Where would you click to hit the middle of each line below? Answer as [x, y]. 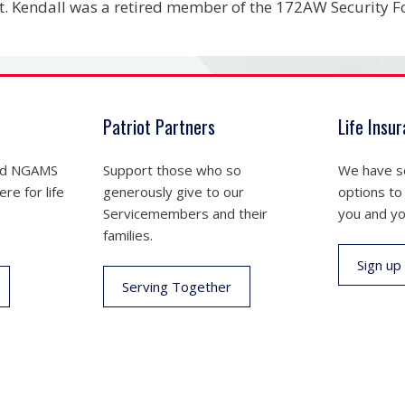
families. [127, 235]
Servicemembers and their [185, 213]
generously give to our [173, 191]
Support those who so [172, 170]
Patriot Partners [159, 126]
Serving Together [176, 287]
